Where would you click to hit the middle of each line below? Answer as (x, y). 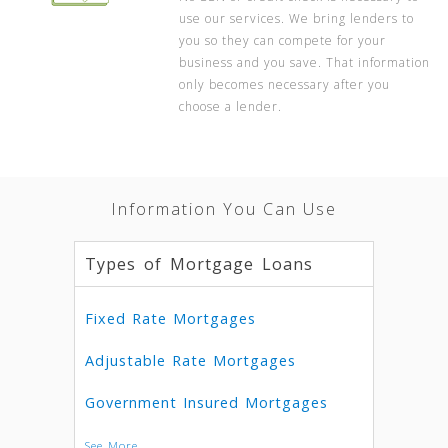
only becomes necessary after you (285, 84)
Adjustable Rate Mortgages (190, 360)
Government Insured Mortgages (206, 402)
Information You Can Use (224, 209)
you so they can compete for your (283, 40)
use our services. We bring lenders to (297, 18)
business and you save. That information (305, 62)
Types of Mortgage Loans (199, 264)
